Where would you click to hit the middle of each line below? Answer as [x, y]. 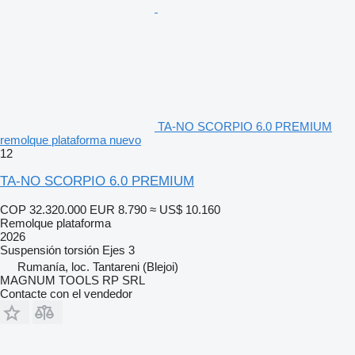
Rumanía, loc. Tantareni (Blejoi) [98, 266]
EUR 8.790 [118, 209]
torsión [82, 250]
